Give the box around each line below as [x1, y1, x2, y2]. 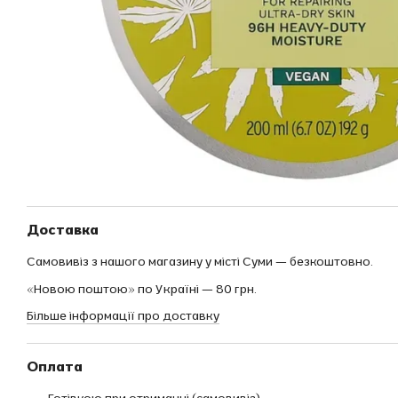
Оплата [27, 356, 83, 375]
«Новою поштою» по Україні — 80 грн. [27, 280, 257, 297]
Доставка [27, 220, 99, 239]
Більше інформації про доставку [27, 306, 219, 323]
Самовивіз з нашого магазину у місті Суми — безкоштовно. [27, 253, 373, 270]
